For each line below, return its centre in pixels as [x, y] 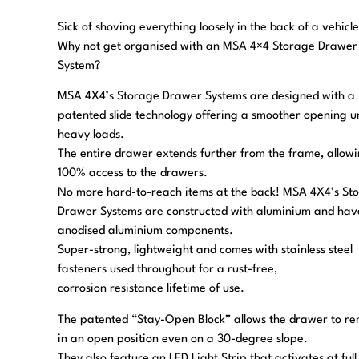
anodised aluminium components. [145, 232]
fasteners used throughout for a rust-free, [167, 270]
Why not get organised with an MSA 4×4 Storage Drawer [208, 47]
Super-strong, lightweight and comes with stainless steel [205, 251]
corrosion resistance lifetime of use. [151, 289]
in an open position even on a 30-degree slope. [183, 339]
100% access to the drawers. [133, 174]
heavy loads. [91, 135]
